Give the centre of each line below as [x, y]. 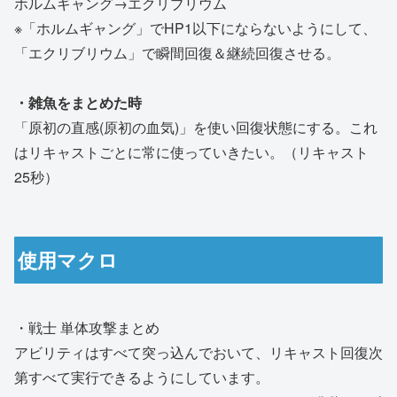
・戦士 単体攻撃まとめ [87, 327]
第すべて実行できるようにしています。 [142, 377]
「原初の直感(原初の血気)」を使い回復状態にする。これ [196, 127]
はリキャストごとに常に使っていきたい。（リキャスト [191, 152]
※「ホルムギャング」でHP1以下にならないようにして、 [195, 27]
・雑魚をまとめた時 [78, 102]
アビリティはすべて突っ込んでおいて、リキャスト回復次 [198, 352]
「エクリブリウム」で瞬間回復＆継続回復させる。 [177, 52]
